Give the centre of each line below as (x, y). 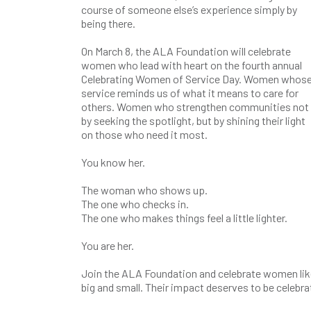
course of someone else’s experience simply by (189, 9)
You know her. (114, 162)
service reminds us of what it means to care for (190, 93)
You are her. (108, 245)
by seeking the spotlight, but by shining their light (193, 120)
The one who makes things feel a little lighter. (184, 218)
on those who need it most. (144, 134)
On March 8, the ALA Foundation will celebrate (186, 51)
